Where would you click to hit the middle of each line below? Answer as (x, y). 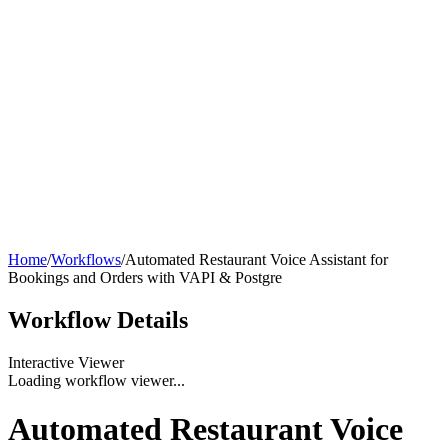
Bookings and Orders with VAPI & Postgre (145, 277)
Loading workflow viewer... (96, 380)
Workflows (86, 259)
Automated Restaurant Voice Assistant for (256, 259)
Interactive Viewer (66, 362)
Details (152, 319)
